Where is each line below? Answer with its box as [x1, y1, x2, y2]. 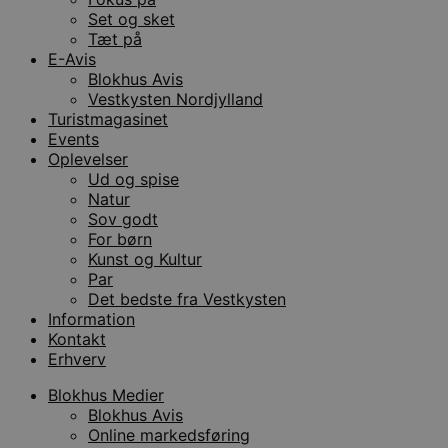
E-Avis [48, 48, 96, 69]
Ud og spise [88, 168, 179, 189]
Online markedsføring [88, 424, 250, 445]
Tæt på [88, 28, 142, 49]
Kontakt [48, 328, 106, 349]
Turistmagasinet [48, 108, 168, 129]
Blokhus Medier [48, 384, 164, 405]
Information [48, 308, 135, 329]
